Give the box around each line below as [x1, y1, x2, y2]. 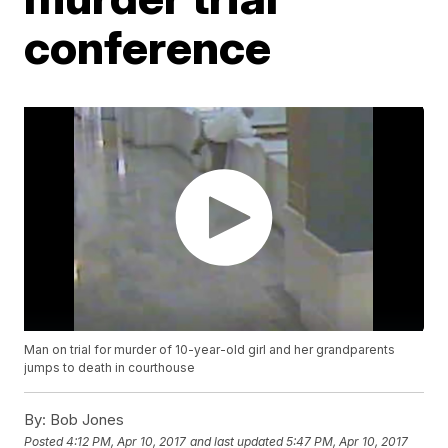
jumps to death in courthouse [24, 360, 196, 376]
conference [24, 19, 272, 75]
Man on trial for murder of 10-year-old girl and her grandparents [24, 342, 396, 358]
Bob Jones [46, 410, 125, 430]
